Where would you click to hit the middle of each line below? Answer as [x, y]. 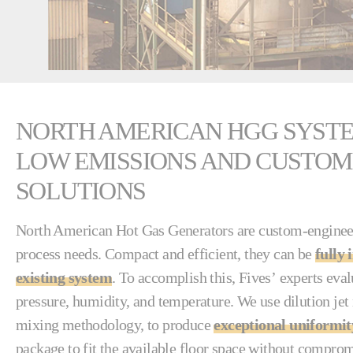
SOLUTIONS [81, 191]
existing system [64, 278]
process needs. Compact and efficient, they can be [165, 254]
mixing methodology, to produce [115, 325]
